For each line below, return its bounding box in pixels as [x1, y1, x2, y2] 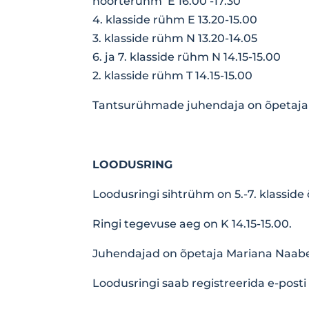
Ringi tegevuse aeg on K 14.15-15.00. [92, 217, 292, 230]
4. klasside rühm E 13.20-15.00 [92, 12, 258, 26]
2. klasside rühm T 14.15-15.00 [92, 68, 253, 82]
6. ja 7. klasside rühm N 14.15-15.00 [92, 50, 281, 63]
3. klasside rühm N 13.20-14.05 [92, 31, 258, 45]
